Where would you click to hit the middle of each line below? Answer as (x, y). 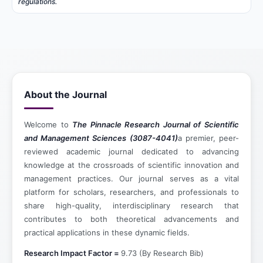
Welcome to (48, 124)
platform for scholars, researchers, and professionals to (131, 192)
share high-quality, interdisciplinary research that (131, 205)
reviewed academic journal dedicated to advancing (131, 151)
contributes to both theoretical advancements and (131, 219)
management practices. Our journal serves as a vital (131, 178)
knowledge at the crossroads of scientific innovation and (131, 165)
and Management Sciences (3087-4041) (101, 138)
